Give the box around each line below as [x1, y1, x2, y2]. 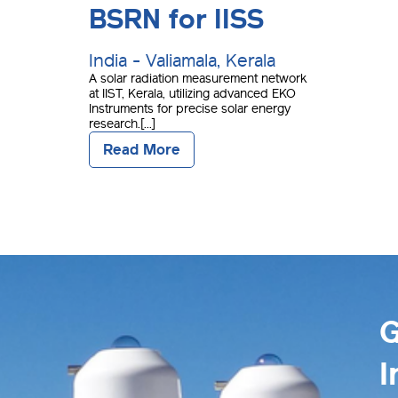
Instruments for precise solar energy [89, 101, 291, 117]
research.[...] [89, 116, 155, 132]
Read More [103, 141, 180, 159]
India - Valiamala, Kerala [89, 50, 275, 72]
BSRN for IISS [89, 4, 264, 36]
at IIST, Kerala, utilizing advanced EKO [89, 86, 296, 102]
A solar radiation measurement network [89, 71, 306, 87]
